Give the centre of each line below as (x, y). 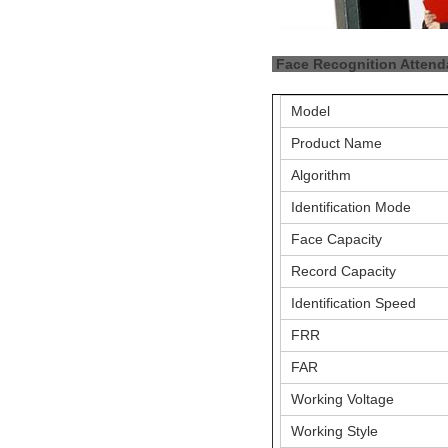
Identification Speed (354, 302)
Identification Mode (351, 206)
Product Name (337, 142)
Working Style (335, 430)
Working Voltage (343, 398)
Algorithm (321, 174)
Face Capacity (337, 238)
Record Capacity (344, 270)
